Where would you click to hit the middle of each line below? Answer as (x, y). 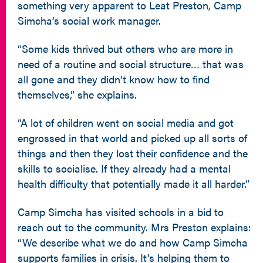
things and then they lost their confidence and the (133, 153)
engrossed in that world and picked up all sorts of (132, 138)
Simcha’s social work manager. (89, 20)
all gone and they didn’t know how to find (114, 79)
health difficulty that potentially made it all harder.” (134, 183)
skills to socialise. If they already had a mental (124, 168)
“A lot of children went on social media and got (126, 122)
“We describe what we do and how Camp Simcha (133, 242)
